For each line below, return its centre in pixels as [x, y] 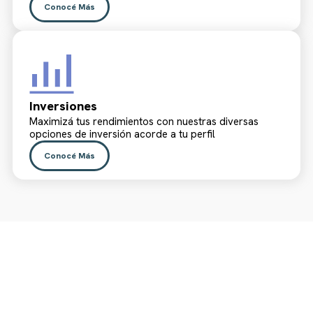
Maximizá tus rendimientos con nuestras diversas [144, 122]
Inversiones [63, 106]
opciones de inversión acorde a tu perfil [122, 134]
